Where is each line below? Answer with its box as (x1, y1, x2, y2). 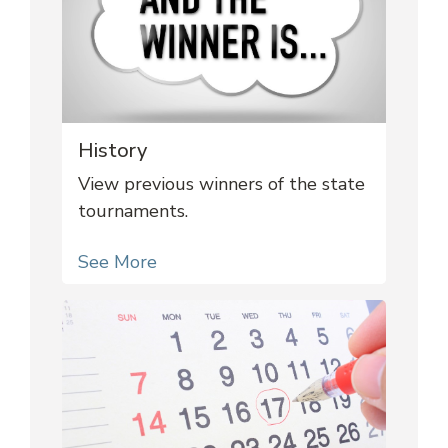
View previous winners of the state (78, 172, 365, 197)
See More (78, 250, 157, 275)
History (78, 137, 147, 165)
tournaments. (78, 199, 188, 224)
